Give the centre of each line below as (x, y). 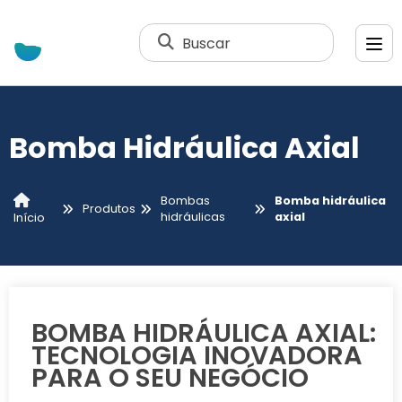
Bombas (186, 201)
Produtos (109, 209)
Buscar (207, 43)
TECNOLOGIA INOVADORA (197, 355)
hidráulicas (193, 217)
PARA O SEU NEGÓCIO (170, 377)
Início (29, 217)
